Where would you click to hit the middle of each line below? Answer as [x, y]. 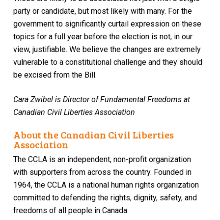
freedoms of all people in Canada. [71, 211]
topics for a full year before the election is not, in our [103, 36]
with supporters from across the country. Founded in [103, 172]
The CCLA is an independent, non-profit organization [102, 160]
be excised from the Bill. [55, 75]
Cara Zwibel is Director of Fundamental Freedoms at [101, 99]
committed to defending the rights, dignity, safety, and [105, 198]
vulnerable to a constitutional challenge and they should [108, 62]
